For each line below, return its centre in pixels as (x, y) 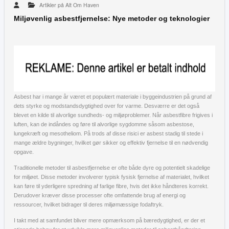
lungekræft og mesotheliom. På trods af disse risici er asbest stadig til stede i (108, 133)
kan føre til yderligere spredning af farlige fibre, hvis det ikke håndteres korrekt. (111, 186)
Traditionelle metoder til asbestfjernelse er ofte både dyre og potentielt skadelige (112, 168)
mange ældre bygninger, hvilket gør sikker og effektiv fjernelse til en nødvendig (111, 143)
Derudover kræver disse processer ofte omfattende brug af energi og (100, 195)
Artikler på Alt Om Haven (69, 5)
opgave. (24, 152)
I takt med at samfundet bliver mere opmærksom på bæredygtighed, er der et (109, 220)
